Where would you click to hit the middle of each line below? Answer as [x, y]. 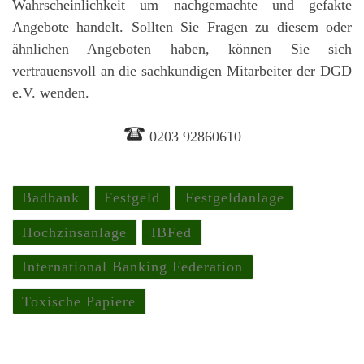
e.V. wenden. [51, 93]
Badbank [51, 198]
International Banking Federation [133, 267]
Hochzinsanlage [75, 232]
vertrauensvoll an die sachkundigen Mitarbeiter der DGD [182, 71]
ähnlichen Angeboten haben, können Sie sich [182, 49]
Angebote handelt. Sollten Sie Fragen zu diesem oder [182, 27]
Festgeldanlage [234, 198]
